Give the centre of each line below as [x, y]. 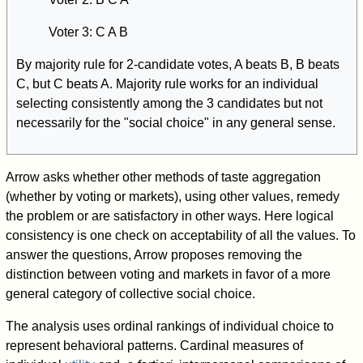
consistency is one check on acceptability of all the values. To [181, 236]
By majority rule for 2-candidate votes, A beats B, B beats [177, 64]
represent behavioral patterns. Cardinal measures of [155, 346]
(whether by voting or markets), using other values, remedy [173, 197]
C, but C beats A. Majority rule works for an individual [167, 83]
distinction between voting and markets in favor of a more [169, 275]
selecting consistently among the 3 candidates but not [169, 103]
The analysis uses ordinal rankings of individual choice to [170, 327]
